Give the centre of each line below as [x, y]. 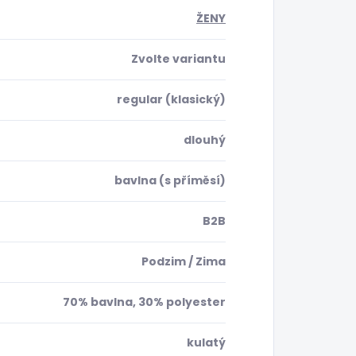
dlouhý [205, 140]
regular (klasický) [171, 100]
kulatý [206, 343]
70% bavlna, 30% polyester [144, 302]
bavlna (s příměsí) [170, 181]
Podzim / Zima [184, 262]
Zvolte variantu [178, 59]
